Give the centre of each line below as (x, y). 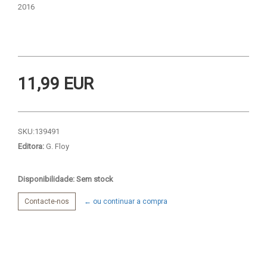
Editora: (31, 146)
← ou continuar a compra (126, 201)
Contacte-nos (47, 201)
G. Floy (57, 146)
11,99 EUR (56, 83)
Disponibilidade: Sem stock (66, 179)
